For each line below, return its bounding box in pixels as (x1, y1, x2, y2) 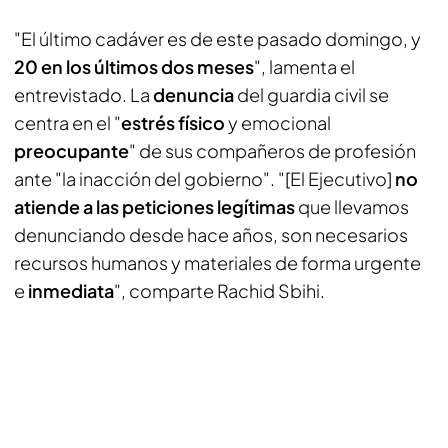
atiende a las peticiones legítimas (14, 195, 295, 218)
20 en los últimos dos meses (14, 55, 254, 78)
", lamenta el (254, 55, 355, 78)
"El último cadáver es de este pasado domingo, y (14, 27, 421, 50)
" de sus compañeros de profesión (129, 139, 416, 162)
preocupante (14, 139, 129, 162)
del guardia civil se (237, 83, 389, 106)
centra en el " (14, 111, 121, 134)
